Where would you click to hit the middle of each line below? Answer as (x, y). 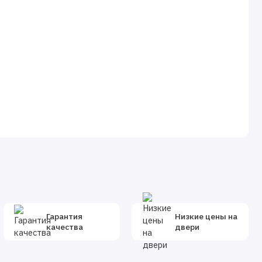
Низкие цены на (206, 217)
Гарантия (64, 217)
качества (64, 227)
